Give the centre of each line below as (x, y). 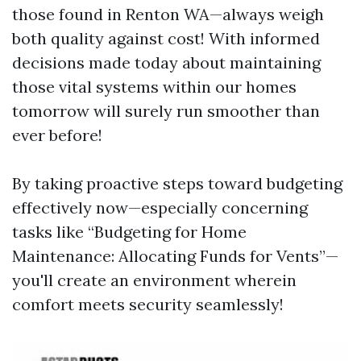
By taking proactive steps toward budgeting (177, 183)
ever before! (57, 135)
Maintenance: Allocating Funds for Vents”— (175, 256)
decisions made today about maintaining (166, 62)
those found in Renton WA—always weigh (168, 14)
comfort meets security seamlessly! (148, 304)
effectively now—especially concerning (160, 207)
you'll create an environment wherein (154, 280)
